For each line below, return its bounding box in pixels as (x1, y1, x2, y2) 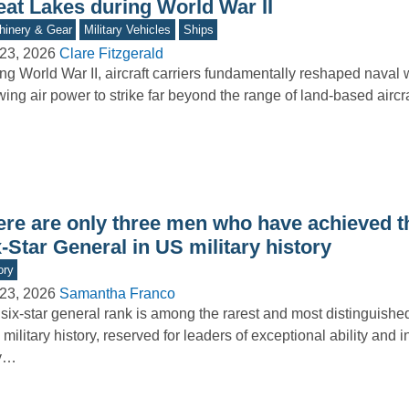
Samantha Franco (58, 286, 175, 302)
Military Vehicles (84, 23, 172, 37)
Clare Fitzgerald (58, 46, 163, 62)
